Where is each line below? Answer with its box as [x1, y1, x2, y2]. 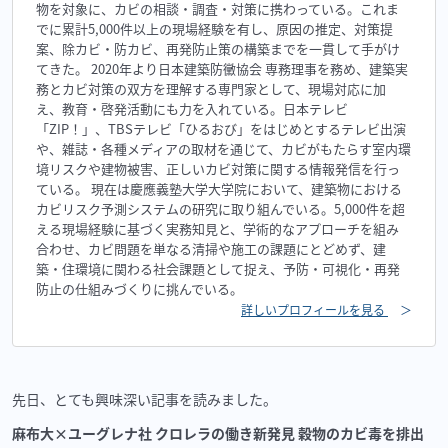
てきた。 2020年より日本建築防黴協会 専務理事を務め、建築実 [36, 59, 408, 79]
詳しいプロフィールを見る [241, 301, 388, 319]
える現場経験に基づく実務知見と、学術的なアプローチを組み [36, 219, 399, 239]
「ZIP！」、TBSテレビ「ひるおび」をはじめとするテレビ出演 [36, 119, 406, 139]
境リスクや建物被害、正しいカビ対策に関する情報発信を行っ [36, 159, 400, 179]
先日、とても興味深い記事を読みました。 [12, 389, 277, 410]
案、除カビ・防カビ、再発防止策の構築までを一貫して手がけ [36, 39, 400, 59]
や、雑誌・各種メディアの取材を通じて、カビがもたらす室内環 [36, 139, 411, 159]
